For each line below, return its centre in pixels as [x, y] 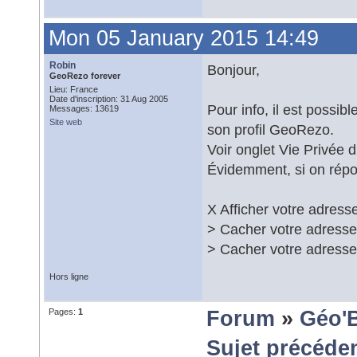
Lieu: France [74, 89]
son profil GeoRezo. [271, 129]
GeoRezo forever [85, 76]
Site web [66, 122]
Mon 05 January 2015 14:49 [184, 38]
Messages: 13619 [84, 108]
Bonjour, [233, 70]
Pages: [63, 312]
